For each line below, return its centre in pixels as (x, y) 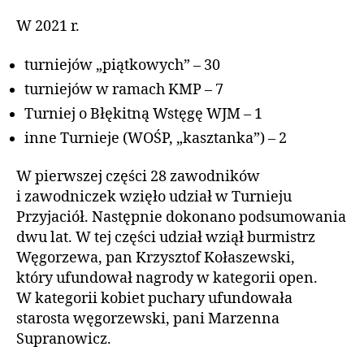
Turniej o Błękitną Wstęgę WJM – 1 (143, 114)
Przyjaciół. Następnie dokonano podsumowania (181, 218)
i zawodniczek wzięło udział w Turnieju (154, 197)
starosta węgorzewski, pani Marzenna (148, 319)
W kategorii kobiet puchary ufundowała (154, 299)
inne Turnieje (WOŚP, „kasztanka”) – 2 (156, 138)
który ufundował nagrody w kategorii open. (167, 279)
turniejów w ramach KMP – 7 (124, 89)
